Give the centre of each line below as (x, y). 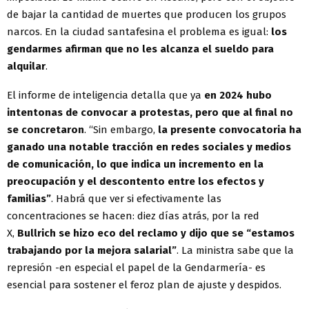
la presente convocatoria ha (230, 129)
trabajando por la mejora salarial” (92, 250)
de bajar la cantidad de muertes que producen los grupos (147, 14)
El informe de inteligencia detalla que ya (104, 95)
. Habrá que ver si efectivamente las (136, 198)
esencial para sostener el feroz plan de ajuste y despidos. (144, 285)
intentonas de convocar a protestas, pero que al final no (150, 112)
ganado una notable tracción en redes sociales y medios (149, 147)
